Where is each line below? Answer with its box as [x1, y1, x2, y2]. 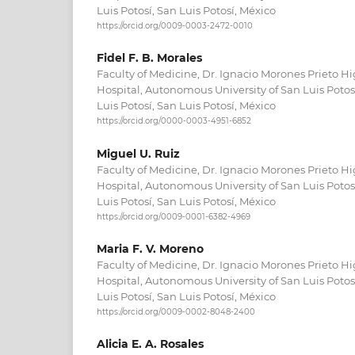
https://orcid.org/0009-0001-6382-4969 [97, 211, 250, 222]
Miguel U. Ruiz [97, 146, 180, 161]
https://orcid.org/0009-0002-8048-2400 [97, 307, 255, 318]
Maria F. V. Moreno [97, 241, 204, 256]
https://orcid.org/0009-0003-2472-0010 [97, 21, 253, 32]
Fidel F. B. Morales [97, 51, 202, 66]
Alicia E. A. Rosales [97, 337, 204, 352]
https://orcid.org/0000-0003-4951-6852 [97, 116, 251, 127]
